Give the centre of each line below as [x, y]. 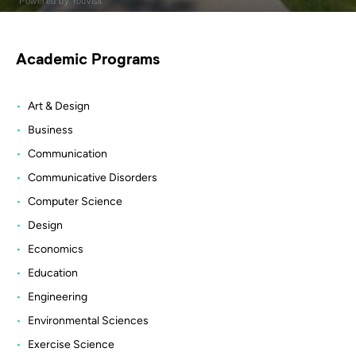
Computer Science [75, 201]
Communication [68, 153]
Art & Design [59, 106]
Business [50, 130]
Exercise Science [71, 344]
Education [53, 273]
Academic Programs [88, 58]
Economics [56, 249]
